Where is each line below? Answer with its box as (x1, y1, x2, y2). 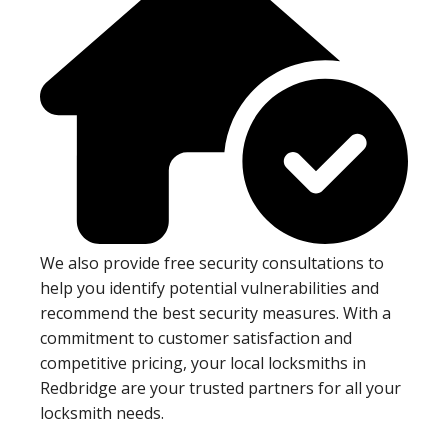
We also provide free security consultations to (40, 252, 384, 275)
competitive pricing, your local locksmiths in (40, 352, 366, 375)
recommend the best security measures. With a (40, 302, 391, 325)
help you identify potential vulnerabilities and (40, 277, 379, 300)
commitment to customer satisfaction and (40, 327, 352, 350)
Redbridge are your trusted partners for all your (40, 377, 401, 400)
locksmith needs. (40, 402, 164, 425)
